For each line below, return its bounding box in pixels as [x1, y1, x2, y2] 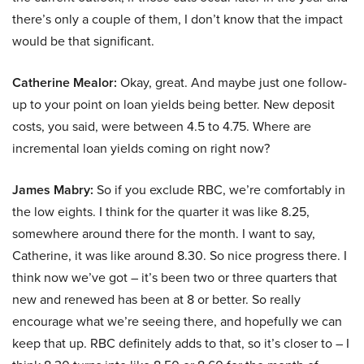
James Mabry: [12, 180, 93, 200]
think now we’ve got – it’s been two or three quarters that [12, 268, 337, 288]
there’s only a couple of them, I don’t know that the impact [12, 10, 343, 29]
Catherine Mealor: [12, 73, 117, 93]
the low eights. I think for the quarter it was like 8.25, [12, 202, 310, 222]
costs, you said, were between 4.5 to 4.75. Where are [12, 117, 311, 136]
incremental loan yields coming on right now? [12, 139, 270, 158]
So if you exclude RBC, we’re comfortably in [93, 180, 345, 200]
